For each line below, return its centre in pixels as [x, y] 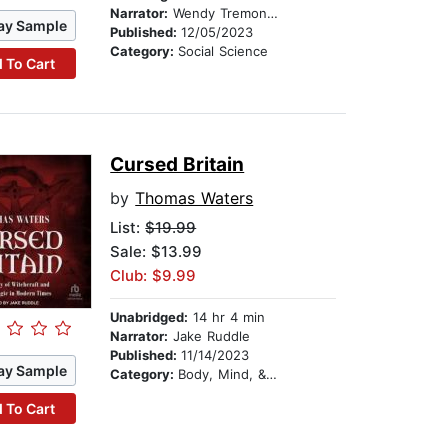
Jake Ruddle [209, 336]
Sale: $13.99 [156, 252]
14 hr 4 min [227, 317]
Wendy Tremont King [218, 13]
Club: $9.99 [153, 276]
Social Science [223, 51]
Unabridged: [149, 317]
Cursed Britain [177, 165]
